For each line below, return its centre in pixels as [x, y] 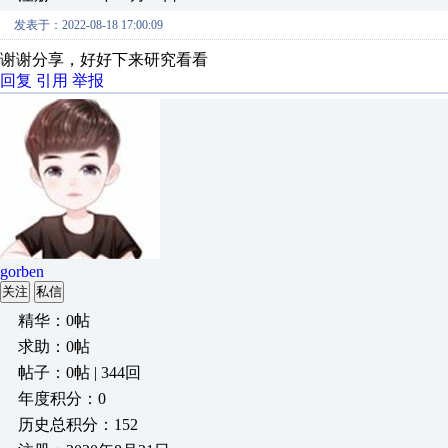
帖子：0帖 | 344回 [79, 372]
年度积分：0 [62, 398]
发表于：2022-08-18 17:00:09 [88, 25]
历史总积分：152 [78, 424]
